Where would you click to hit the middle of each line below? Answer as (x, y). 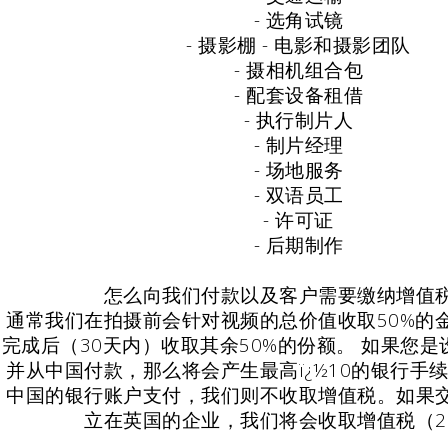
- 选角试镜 (298, 19)
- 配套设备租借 (298, 94)
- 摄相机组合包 (298, 69)
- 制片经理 (298, 144)
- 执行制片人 (298, 119)
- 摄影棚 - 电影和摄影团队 (298, 44)
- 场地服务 (298, 169)
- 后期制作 (298, 244)
